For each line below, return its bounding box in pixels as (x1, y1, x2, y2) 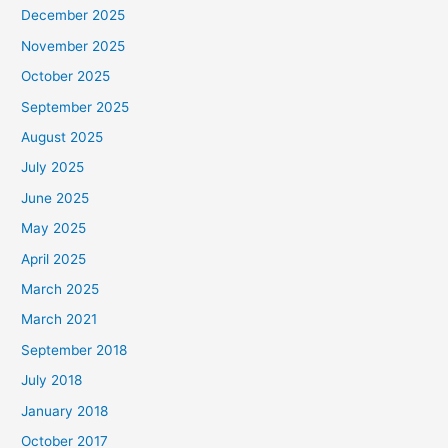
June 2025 (21, 189, 90, 206)
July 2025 (21, 159, 85, 176)
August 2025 (21, 128, 104, 145)
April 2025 (21, 250, 87, 267)
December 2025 (21, 7, 126, 24)
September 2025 (21, 98, 130, 115)
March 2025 (21, 280, 100, 297)
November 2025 (21, 37, 126, 54)
